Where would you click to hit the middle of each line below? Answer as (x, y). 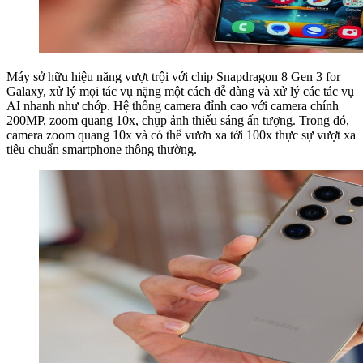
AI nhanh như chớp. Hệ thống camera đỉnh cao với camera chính (173, 106)
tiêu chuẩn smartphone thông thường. (102, 150)
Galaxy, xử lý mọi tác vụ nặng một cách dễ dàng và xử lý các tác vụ (180, 92)
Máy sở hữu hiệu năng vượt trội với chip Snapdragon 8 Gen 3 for (173, 77)
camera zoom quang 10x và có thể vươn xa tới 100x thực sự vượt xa (181, 135)
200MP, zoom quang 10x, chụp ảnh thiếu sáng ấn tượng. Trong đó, (178, 121)
